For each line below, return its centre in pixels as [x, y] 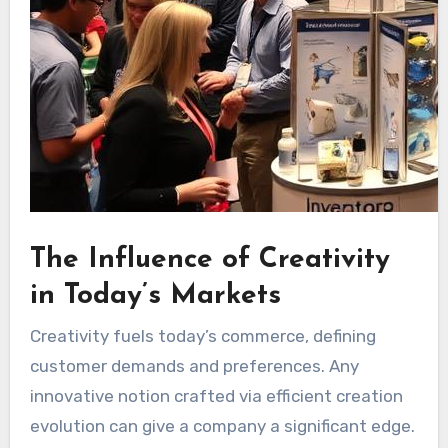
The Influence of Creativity [209, 260]
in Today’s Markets [155, 296]
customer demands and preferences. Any [194, 365]
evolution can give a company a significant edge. [222, 425]
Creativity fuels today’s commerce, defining [202, 335]
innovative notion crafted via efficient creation [216, 395]
